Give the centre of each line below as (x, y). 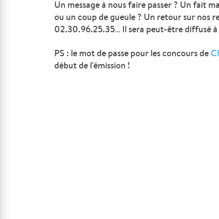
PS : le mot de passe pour (103, 53)
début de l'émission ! (92, 65)
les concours (175, 53)
